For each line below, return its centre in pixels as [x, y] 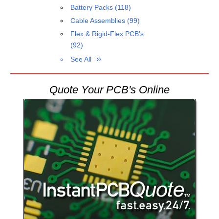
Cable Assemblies [99, 20]
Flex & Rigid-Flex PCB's [107, 33]
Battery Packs [93, 7]
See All [81, 59]
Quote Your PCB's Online [109, 89]
